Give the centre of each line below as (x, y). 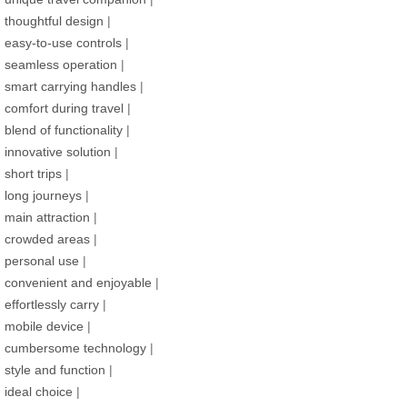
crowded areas (47, 239)
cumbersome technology (75, 348)
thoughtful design (54, 21)
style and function (55, 370)
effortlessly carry (52, 305)
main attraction (47, 218)
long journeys (43, 196)
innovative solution (58, 152)
